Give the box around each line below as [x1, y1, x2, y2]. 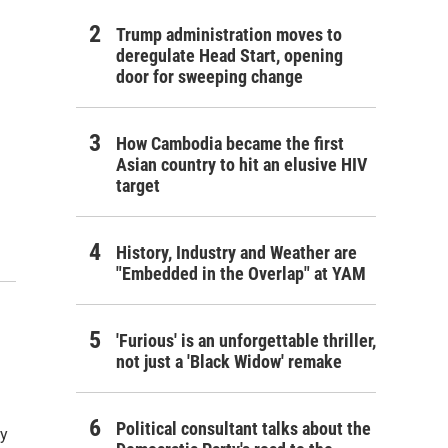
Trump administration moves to [116, 24, 342, 45]
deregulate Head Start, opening [116, 45, 343, 66]
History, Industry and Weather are [116, 242, 357, 263]
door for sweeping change [116, 66, 303, 87]
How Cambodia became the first [116, 133, 344, 154]
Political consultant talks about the [116, 418, 371, 439]
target [116, 175, 160, 196]
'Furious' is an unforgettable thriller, [116, 330, 376, 351]
